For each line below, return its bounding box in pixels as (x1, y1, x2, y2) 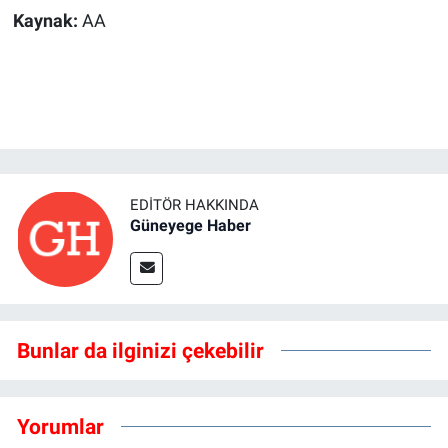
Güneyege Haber (130, 215, 251, 235)
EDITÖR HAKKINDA (130, 195, 259, 214)
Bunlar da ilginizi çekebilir (17, 338, 264, 364)
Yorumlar (17, 414, 104, 440)
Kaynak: (12, 10, 82, 31)
